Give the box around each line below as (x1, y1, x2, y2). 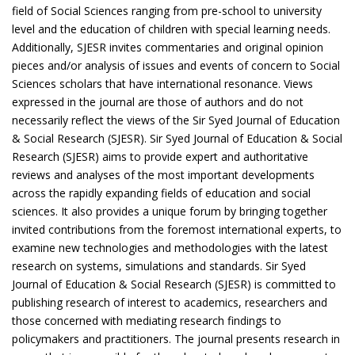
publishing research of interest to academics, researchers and (12, 295, 327, 310)
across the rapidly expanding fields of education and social (12, 185, 311, 200)
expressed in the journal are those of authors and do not (12, 94, 303, 109)
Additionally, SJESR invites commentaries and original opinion (12, 40, 323, 55)
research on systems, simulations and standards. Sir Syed (12, 258, 306, 273)
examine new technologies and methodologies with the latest (12, 240, 328, 255)
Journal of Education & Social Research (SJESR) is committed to (12, 277, 336, 292)
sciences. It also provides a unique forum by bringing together (12, 204, 327, 219)
